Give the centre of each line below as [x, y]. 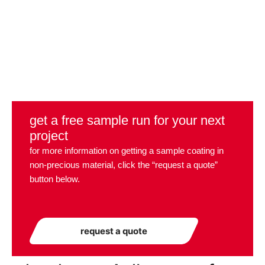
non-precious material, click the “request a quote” [124, 165]
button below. [55, 179]
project [49, 136]
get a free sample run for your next [127, 120]
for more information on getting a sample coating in [127, 151]
